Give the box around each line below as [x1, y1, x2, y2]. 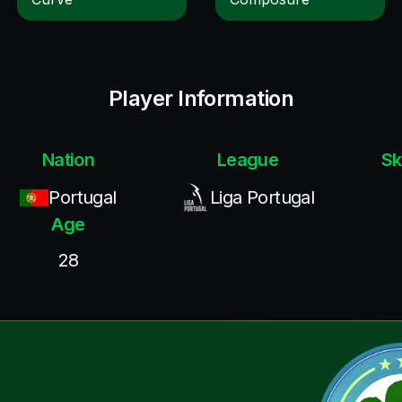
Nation [41, 149, 95, 170]
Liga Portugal [209, 187, 315, 208]
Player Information [109, 85, 293, 111]
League [216, 149, 279, 170]
